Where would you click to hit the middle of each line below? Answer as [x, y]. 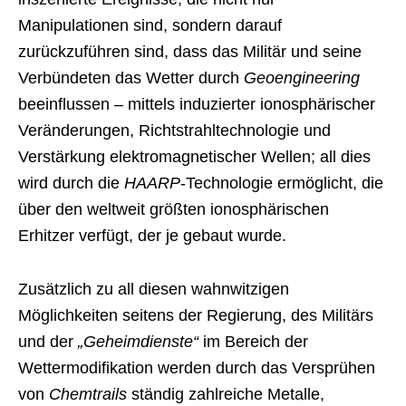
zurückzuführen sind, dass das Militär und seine [190, 52]
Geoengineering [302, 78]
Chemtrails [88, 395]
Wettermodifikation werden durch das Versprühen [197, 368]
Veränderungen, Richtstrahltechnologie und [174, 131]
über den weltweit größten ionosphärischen [174, 210]
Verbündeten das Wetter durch [131, 78]
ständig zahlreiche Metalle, [226, 395]
